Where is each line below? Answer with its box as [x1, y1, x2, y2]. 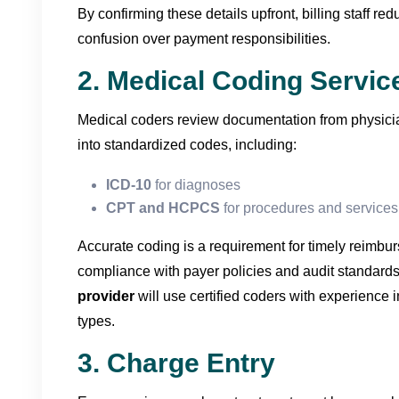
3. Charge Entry [77, 347, 275, 378]
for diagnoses [151, 176, 240, 192]
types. [77, 313, 115, 329]
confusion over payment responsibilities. [77, 30, 330, 46]
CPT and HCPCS [106, 199, 220, 216]
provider [77, 288, 134, 304]
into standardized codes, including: [77, 136, 297, 152]
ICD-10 [106, 176, 151, 192]
